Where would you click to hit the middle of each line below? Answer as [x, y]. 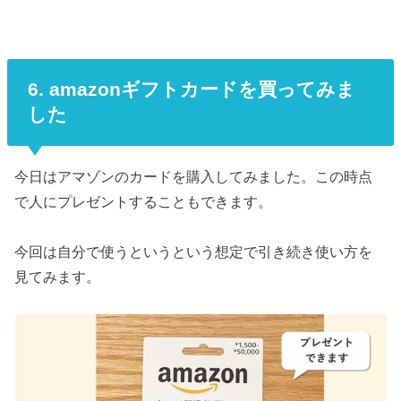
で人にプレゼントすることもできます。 [144, 202]
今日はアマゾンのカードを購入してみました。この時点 [194, 177]
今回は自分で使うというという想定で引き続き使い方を [194, 252]
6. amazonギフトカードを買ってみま [191, 90]
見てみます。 [58, 277]
